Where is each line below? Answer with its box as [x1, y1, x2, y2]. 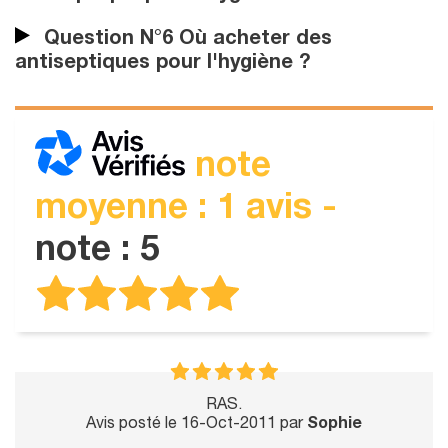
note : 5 [35, 235, 159, 270]
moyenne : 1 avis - [35, 193, 337, 228]
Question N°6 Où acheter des [38, 29, 332, 50]
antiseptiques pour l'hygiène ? [15, 53, 310, 74]
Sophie [307, 417, 362, 433]
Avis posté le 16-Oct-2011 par [86, 417, 307, 433]
